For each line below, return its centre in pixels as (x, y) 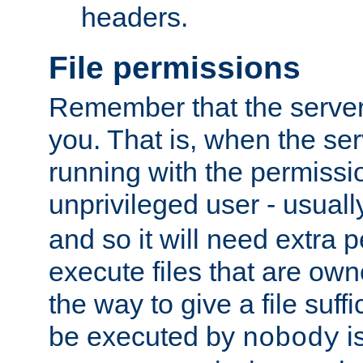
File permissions (175, 67)
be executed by (145, 337)
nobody (291, 339)
